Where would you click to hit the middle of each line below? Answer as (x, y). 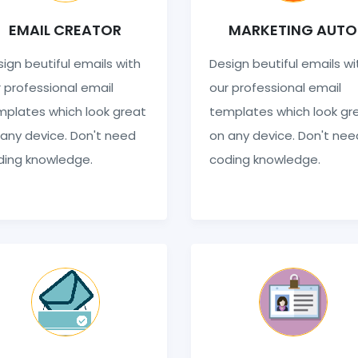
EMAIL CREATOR (65, 30)
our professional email (275, 87)
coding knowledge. (265, 159)
